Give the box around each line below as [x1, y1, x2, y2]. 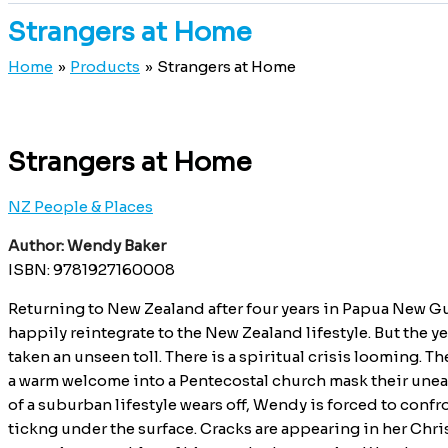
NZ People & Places [8, 196, 153, 216]
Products [70, 57, 140, 77]
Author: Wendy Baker [8, 235, 166, 255]
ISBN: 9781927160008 [8, 259, 175, 279]
